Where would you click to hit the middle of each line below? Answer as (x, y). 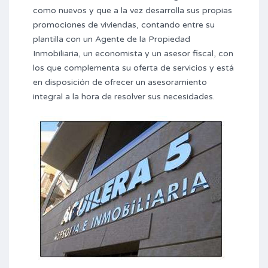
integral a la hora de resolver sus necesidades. (124, 97)
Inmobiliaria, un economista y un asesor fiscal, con (133, 54)
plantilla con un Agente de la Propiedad (112, 39)
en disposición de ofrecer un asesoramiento (120, 82)
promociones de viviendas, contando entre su (124, 25)
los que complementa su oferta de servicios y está (133, 68)
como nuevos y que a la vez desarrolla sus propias (133, 10)
